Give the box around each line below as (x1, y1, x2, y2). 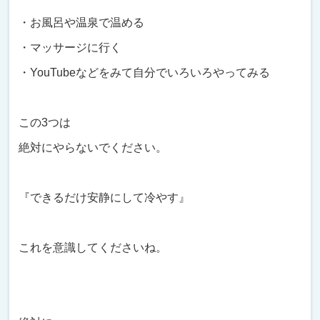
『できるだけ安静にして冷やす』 (19, 191, 191, 204)
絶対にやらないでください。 (19, 141, 168, 154)
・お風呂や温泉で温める (19, 16, 145, 29)
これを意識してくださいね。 (19, 241, 168, 254)
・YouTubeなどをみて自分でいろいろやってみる (19, 66, 271, 79)
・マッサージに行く (19, 41, 122, 54)
